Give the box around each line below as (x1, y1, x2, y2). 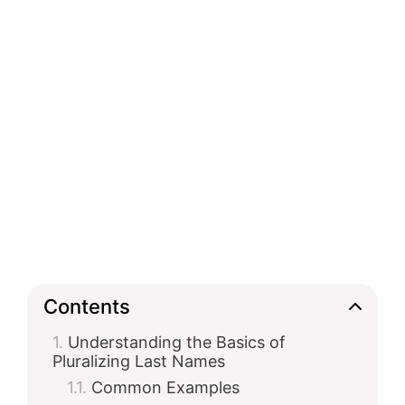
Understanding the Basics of (68, 333, 286, 352)
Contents (43, 294, 130, 318)
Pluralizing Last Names (52, 352, 225, 371)
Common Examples (91, 378, 240, 397)
